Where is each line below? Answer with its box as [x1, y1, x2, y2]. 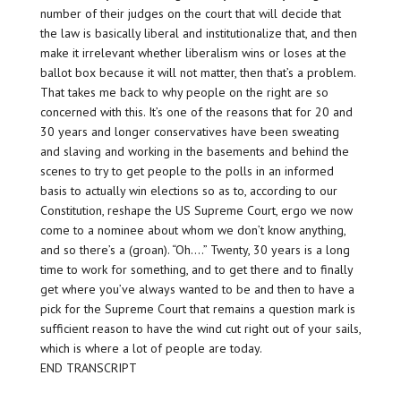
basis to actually [39, 183, 129, 200]
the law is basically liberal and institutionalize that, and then [39, 25, 357, 42]
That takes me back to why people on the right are [39, 84, 316, 101]
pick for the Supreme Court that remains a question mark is [39, 301, 355, 318]
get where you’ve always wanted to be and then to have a [39, 281, 354, 298]
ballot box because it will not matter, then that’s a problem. [39, 64, 355, 81]
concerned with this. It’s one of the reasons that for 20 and [39, 104, 353, 121]
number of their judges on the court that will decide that [39, 5, 341, 22]
